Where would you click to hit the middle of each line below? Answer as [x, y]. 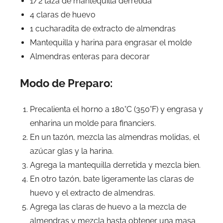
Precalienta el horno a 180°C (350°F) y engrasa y [116, 109]
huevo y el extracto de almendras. [92, 193]
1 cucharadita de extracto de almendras [103, 28]
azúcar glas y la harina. [72, 151]
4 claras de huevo [63, 14]
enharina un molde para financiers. [93, 123]
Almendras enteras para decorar [90, 56]
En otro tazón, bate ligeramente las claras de [112, 179]
